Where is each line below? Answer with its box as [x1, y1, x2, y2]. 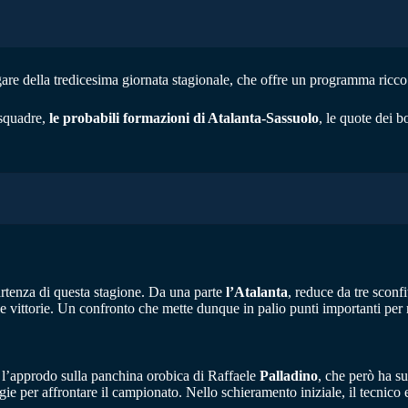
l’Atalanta [226, 283, 288, 300]
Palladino [260, 368, 318, 384]
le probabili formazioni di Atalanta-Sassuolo [49, 109, 319, 126]
